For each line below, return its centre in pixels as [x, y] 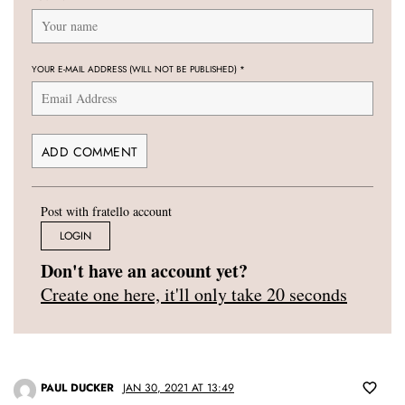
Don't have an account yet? [144, 271]
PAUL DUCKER [77, 388]
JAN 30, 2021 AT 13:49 [179, 388]
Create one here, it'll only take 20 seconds [194, 295]
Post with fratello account [106, 212]
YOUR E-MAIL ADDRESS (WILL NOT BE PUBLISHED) [136, 70]
